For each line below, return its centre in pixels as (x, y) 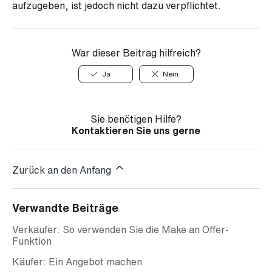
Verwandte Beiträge (65, 208)
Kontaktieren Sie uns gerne (136, 131)
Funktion (32, 241)
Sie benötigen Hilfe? (136, 119)
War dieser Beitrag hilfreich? (136, 53)
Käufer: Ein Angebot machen (77, 262)
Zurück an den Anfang (63, 170)
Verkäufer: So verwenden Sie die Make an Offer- (121, 229)
